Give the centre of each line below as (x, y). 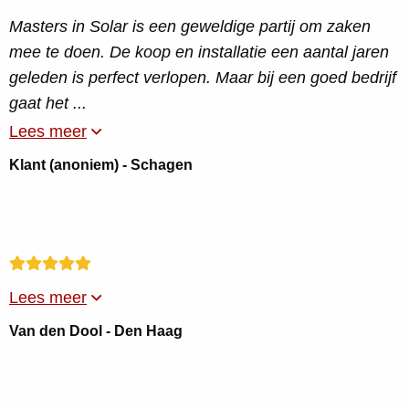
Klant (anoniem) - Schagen (101, 165)
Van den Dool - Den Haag (96, 331)
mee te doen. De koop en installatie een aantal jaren (199, 52)
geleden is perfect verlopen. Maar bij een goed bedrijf (203, 78)
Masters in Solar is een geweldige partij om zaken (190, 26)
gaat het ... (48, 103)
